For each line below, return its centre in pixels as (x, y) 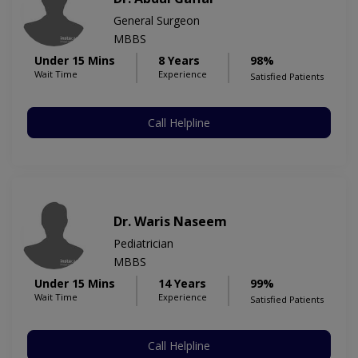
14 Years (182, 284)
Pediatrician (143, 244)
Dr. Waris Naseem (170, 222)
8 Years (179, 61)
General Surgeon (157, 21)
